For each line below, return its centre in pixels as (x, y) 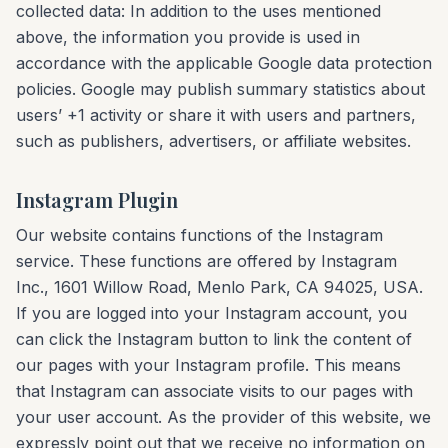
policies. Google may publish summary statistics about (220, 89)
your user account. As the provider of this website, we (223, 417)
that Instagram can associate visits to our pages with (214, 391)
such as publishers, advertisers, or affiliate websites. (213, 141)
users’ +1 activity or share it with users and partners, (216, 115)
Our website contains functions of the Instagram (199, 235)
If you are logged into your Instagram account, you (211, 313)
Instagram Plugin (97, 199)
